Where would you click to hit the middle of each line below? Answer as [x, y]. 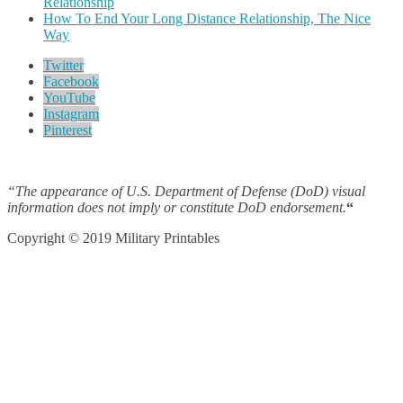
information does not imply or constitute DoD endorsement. [177, 208]
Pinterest [67, 130]
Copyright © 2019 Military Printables [113, 238]
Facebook [71, 82]
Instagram [71, 114]
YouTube [69, 98]
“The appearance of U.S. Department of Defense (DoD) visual [186, 192]
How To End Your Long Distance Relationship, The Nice [207, 19]
